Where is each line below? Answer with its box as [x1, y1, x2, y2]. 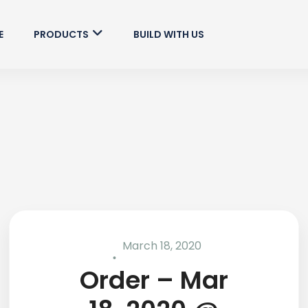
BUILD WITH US [133, 27, 204, 41]
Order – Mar [79, 263, 228, 298]
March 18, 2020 [120, 238, 202, 254]
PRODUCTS [33, 27, 89, 41]
